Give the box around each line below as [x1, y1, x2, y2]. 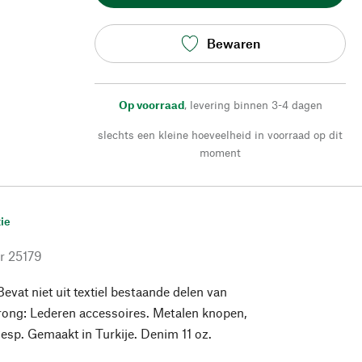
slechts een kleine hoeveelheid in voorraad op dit [98, 127, 343, 141]
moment [200, 145, 241, 159]
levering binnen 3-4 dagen [189, 97, 322, 112]
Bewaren [206, 36, 260, 52]
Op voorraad [118, 97, 184, 112]
